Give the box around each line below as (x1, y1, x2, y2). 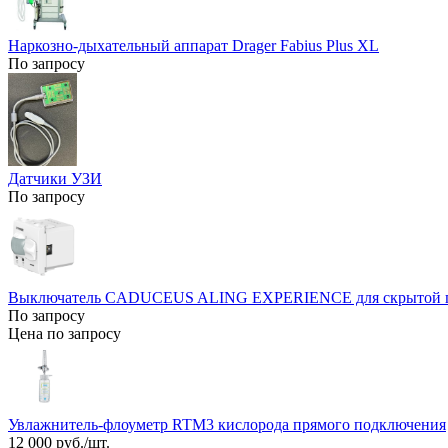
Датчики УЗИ (8, 169, 102, 187)
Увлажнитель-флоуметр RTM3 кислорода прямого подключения (8, 416, 446, 434)
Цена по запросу (8, 325, 121, 343)
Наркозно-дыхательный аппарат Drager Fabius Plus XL (8, 37, 379, 55)
